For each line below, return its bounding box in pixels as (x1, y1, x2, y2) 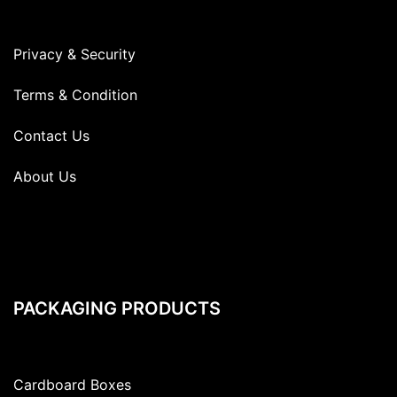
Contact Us (13, 127, 90, 145)
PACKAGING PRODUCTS (13, 298, 221, 320)
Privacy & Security (13, 45, 136, 64)
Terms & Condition (13, 86, 137, 105)
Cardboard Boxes (13, 376, 131, 394)
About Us (13, 167, 76, 186)
